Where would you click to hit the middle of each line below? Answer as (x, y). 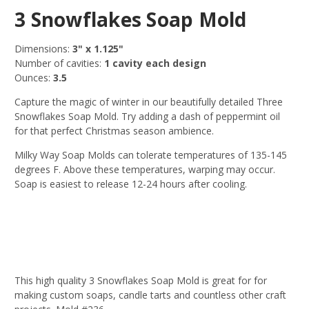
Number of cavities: (59, 63)
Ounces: (34, 78)
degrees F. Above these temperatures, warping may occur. (145, 170)
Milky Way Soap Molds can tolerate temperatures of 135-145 (151, 155)
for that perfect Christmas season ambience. (116, 131)
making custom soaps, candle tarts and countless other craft (150, 295)
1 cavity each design (155, 63)
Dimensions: (43, 49)
